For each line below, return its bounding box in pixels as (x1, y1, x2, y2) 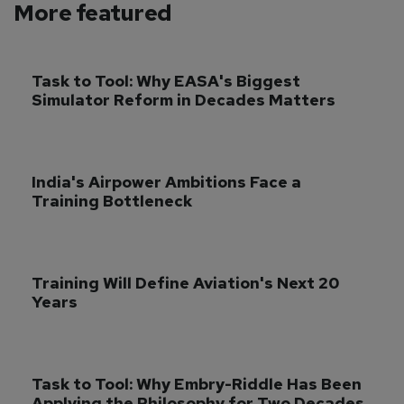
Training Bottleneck (32, 190, 192, 212)
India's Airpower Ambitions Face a (32, 171, 305, 193)
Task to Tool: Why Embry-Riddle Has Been (32, 373, 365, 395)
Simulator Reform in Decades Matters (32, 89, 335, 111)
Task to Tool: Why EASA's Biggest (32, 70, 304, 92)
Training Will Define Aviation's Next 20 (32, 272, 344, 294)
